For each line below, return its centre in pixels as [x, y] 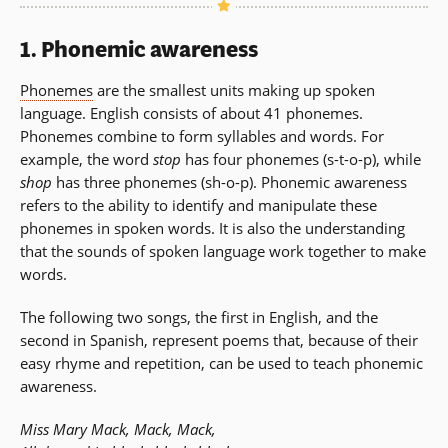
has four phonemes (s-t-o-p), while [301, 159]
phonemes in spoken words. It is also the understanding [212, 228]
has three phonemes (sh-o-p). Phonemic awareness [229, 182]
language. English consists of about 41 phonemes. [191, 113]
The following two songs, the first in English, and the [199, 317]
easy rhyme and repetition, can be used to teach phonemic [221, 363]
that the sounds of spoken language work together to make [223, 251]
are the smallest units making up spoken [234, 90]
